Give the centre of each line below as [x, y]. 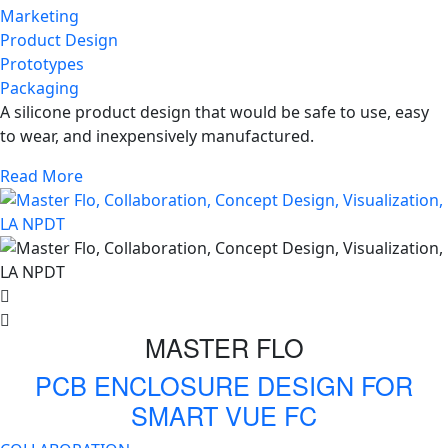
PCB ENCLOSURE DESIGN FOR [224, 384]
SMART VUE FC [224, 414]
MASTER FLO [224, 346]
